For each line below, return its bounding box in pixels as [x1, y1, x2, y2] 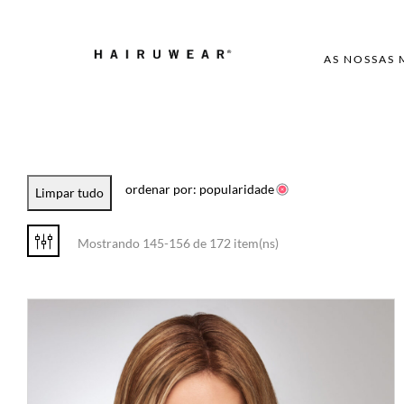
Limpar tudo [35, 185, 104, 200]
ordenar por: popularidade [125, 181, 274, 197]
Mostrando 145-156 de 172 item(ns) [78, 235, 279, 251]
